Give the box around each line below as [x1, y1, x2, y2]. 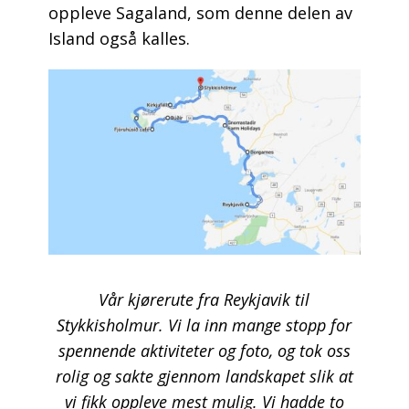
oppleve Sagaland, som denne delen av [47, 2, 352, 25]
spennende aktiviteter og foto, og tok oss [58, 340, 351, 362]
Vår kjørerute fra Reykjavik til [99, 288, 310, 311]
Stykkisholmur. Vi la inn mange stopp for [57, 314, 352, 337]
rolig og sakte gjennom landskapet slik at [55, 365, 353, 388]
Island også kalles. [47, 27, 190, 50]
